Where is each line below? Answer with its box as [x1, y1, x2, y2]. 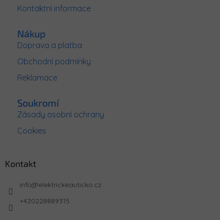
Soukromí [17, 97, 59, 109]
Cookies [17, 126, 46, 136]
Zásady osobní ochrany [17, 110, 104, 120]
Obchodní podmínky [17, 56, 91, 67]
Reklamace [17, 73, 57, 83]
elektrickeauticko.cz [38, 180, 102, 190]
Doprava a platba [17, 40, 82, 51]
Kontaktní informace [17, 3, 91, 14]
